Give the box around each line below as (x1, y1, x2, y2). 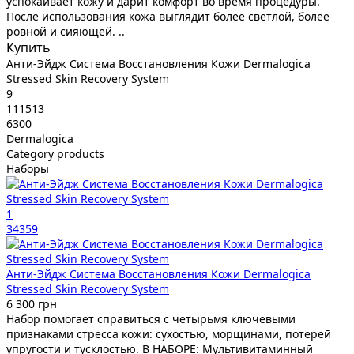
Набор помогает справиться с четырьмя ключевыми (6, 311, 296, 326)
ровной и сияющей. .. (6, 23, 125, 39)
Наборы (6, 160, 49, 176)
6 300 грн (6, 296, 57, 311)
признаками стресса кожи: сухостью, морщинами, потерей (6, 326, 331, 341)
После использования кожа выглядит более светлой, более (6, 8, 330, 24)
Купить (6, 38, 51, 56)
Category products (6, 145, 104, 161)
